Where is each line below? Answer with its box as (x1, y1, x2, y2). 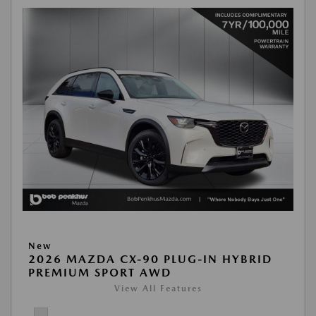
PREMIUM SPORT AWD (28, 265, 171, 279)
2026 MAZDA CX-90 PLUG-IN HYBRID (28, 252, 272, 266)
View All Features (114, 283, 202, 293)
